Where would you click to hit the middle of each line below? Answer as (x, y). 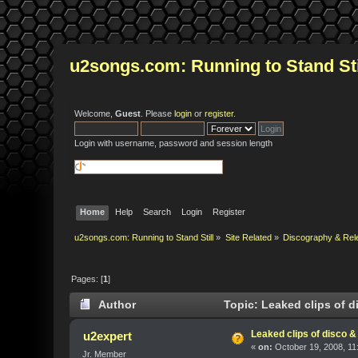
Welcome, (95, 113)
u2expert (107, 336)
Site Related (248, 238)
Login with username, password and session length (174, 143)
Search (157, 211)
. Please (158, 113)
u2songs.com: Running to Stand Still (144, 238)
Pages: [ (88, 278)
